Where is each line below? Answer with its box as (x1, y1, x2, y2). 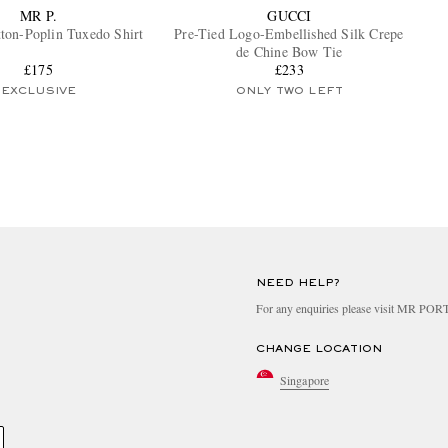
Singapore (280, 371, 330, 388)
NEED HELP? (256, 278, 340, 289)
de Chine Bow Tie (236, 42, 343, 62)
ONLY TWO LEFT (235, 86, 344, 97)
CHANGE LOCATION (256, 344, 382, 355)
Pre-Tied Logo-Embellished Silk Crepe (174, 24, 405, 44)
